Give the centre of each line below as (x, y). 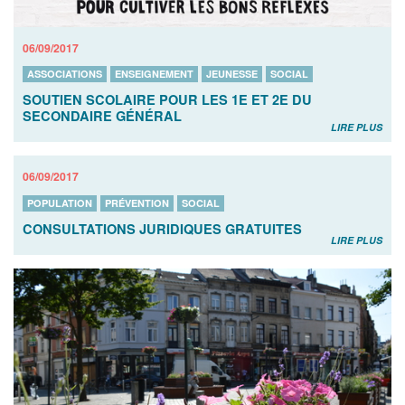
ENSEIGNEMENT (154, 74)
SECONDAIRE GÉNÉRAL (102, 116)
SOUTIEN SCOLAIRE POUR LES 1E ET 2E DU (167, 100)
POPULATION (60, 203)
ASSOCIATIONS (65, 74)
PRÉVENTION (137, 203)
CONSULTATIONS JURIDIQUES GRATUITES (162, 229)
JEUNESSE (232, 74)
